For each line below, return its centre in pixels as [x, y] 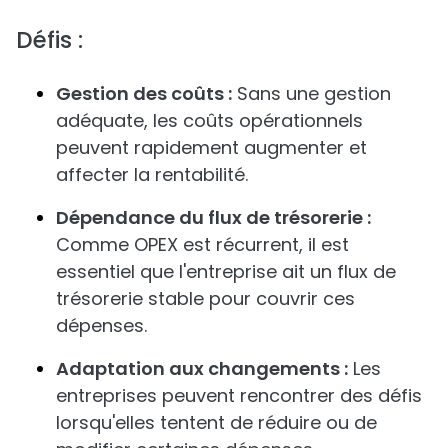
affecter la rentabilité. [152, 174]
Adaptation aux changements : [202, 368]
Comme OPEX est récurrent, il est [202, 244]
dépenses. [101, 325]
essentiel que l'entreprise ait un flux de [226, 271]
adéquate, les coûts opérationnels [209, 120]
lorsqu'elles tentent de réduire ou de [216, 422]
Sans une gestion [311, 93]
